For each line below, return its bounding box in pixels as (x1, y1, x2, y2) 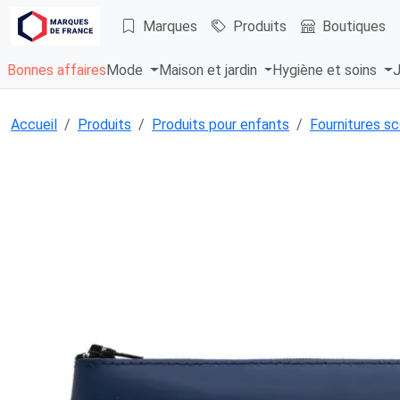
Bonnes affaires (7, 62, 106, 79)
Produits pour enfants (152, 116, 289, 134)
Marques (143, 17, 197, 35)
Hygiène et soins (272, 62, 381, 79)
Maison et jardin (158, 62, 261, 79)
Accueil (11, 116, 57, 134)
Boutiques (322, 17, 386, 35)
